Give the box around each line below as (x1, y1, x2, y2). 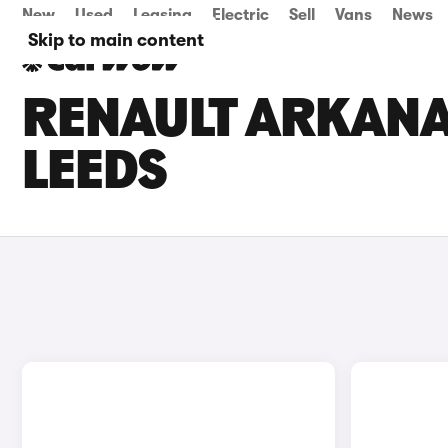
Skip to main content (28, 30, 204, 50)
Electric (212, 6, 269, 24)
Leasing (133, 6, 192, 24)
